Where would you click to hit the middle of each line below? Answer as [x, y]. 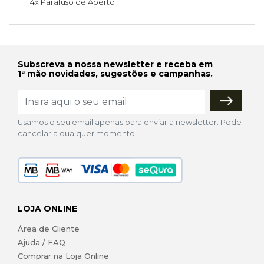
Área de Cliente [49, 229]
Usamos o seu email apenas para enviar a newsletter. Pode [130, 122]
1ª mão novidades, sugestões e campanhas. [115, 73]
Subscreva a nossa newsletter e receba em [115, 64]
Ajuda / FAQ [42, 242]
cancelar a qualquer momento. [77, 133]
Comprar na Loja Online [63, 256]
